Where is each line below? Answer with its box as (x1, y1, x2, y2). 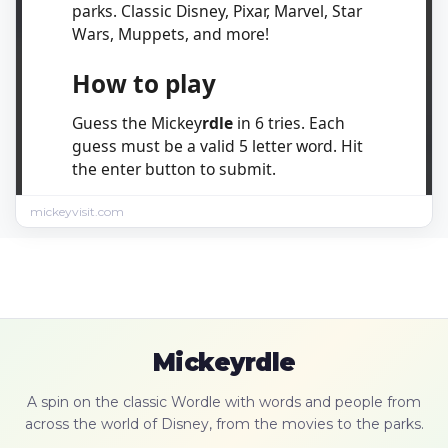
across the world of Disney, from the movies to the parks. (24, 415, 424, 433)
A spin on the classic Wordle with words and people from (27, 393, 421, 411)
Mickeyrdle (152, 348, 296, 377)
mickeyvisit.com (30, 204, 124, 219)
